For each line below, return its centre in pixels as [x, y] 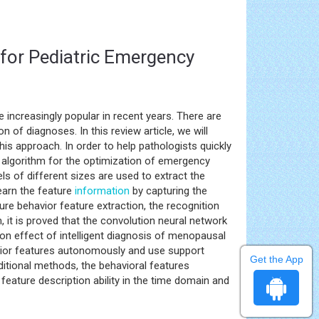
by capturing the [168, 191]
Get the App [276, 259]
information [102, 191]
